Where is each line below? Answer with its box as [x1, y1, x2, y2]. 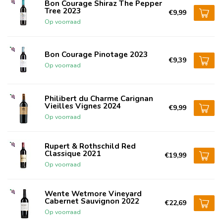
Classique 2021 [45, 148, 101, 159]
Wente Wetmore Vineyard [45, 188, 142, 199]
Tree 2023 [45, 5, 81, 16]
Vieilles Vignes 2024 [45, 100, 121, 111]
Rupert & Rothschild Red [45, 140, 136, 151]
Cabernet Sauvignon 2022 [45, 195, 139, 206]
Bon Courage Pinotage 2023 [45, 49, 148, 59]
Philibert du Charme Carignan [45, 93, 153, 104]
